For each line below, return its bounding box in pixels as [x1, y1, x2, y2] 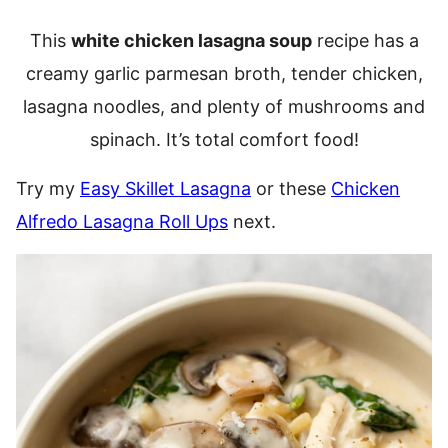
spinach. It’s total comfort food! [89, 129, 359, 150]
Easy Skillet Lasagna [80, 178, 251, 199]
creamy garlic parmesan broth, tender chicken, [25, 63, 423, 84]
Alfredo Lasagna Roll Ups [16, 211, 228, 232]
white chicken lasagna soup [70, 30, 312, 51]
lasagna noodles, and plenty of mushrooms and [23, 96, 425, 117]
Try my [16, 178, 80, 199]
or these [251, 178, 331, 199]
